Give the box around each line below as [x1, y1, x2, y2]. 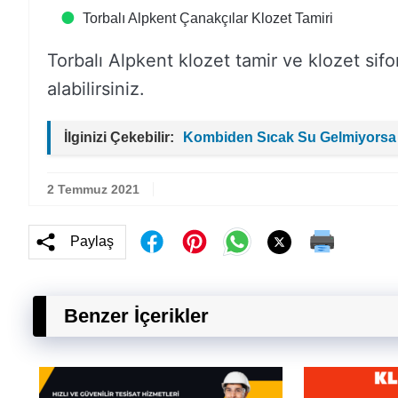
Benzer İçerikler [64, 305, 209, 327]
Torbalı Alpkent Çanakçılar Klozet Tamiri [83, 11, 333, 26]
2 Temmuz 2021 [47, 182, 139, 196]
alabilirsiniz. [47, 78, 145, 99]
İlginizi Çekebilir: [64, 130, 174, 145]
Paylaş [70, 234, 114, 249]
